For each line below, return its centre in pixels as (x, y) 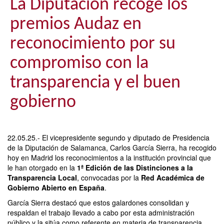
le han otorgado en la (42, 168)
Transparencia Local (42, 178)
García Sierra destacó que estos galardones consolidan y (98, 203)
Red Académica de (173, 178)
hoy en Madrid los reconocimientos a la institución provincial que (109, 158)
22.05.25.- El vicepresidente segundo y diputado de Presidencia (108, 138)
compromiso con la (79, 64)
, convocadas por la (109, 178)
